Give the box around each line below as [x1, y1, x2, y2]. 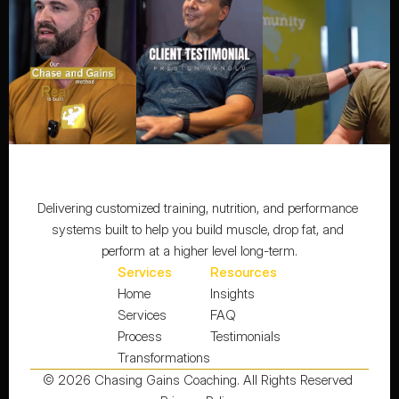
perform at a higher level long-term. [101, 242, 297, 259]
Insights [210, 285, 256, 302]
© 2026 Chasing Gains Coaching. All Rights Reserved [42, 371, 356, 388]
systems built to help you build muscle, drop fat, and [51, 221, 344, 238]
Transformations [118, 349, 211, 366]
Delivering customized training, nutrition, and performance [37, 199, 358, 216]
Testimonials [210, 328, 281, 345]
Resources [210, 264, 278, 281]
